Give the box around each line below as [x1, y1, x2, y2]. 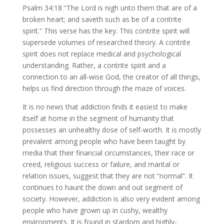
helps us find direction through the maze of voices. [22, 83, 186, 93]
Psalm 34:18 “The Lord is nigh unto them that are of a [22, 3, 197, 12]
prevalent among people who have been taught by [22, 136, 185, 146]
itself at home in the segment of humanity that [22, 113, 174, 123]
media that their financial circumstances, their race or [22, 148, 194, 157]
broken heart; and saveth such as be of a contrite [22, 14, 181, 24]
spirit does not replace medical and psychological [22, 49, 181, 58]
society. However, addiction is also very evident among [22, 194, 200, 203]
